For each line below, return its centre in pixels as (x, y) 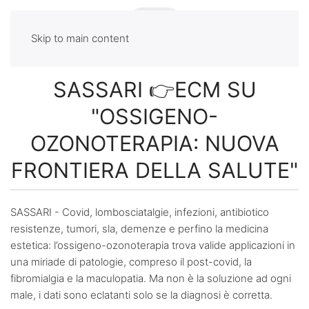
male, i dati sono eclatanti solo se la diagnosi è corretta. (141, 295)
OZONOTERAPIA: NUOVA (154, 143)
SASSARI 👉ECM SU (154, 89)
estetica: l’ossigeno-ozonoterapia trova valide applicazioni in (153, 245)
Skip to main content (80, 38)
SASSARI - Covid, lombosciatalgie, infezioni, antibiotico (140, 212)
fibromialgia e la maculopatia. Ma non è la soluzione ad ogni (151, 278)
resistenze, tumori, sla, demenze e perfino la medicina (139, 228)
